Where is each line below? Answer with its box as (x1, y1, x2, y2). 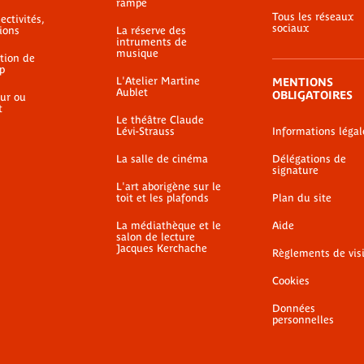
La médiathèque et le (116, 219, 221, 232)
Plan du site (272, 192, 331, 204)
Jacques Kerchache (116, 242, 207, 254)
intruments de (116, 36, 187, 48)
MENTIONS (272, 76, 333, 89)
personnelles (272, 314, 334, 326)
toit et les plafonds (116, 192, 209, 204)
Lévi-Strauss (116, 125, 175, 137)
